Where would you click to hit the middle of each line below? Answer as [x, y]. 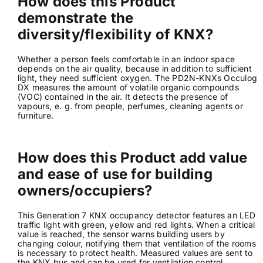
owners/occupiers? [85, 190]
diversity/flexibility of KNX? [115, 34]
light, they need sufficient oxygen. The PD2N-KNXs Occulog [137, 77]
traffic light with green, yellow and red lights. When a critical [136, 224]
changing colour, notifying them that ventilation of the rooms [136, 243]
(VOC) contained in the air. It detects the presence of [123, 96]
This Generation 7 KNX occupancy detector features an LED [136, 215]
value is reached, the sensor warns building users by [121, 234]
